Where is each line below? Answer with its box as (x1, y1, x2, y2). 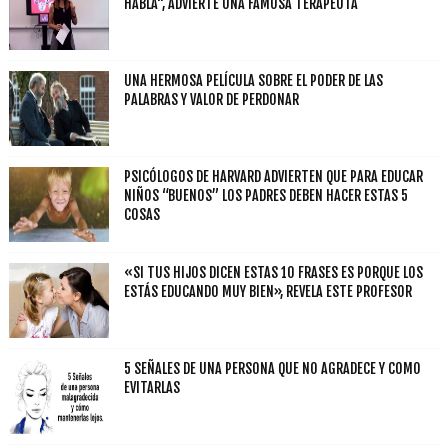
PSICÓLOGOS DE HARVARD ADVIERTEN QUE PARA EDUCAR (123, 168, 423, 185)
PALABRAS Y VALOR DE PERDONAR (123, 91, 299, 108)
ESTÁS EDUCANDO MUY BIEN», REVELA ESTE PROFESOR (123, 283, 412, 300)
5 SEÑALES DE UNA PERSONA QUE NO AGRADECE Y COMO (123, 360, 421, 377)
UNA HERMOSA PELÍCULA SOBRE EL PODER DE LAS (123, 72, 383, 89)
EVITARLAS (123, 379, 180, 396)
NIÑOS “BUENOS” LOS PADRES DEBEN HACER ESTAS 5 (123, 187, 408, 204)
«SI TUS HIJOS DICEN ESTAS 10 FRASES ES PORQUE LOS (123, 264, 423, 281)
